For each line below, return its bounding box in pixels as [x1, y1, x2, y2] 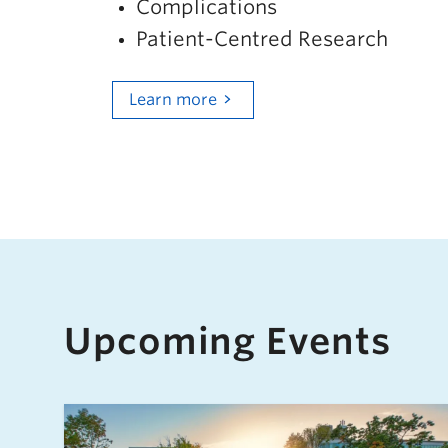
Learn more [129, 89, 217, 109]
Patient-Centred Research [136, 26, 388, 51]
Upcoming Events [64, 319, 391, 364]
